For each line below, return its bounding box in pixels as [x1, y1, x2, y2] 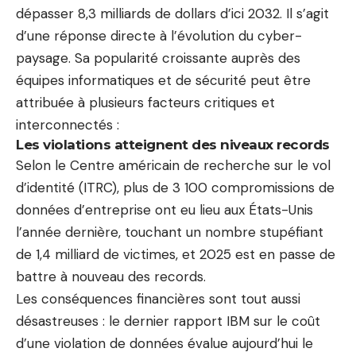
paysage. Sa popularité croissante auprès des [16, 48, 300, 67]
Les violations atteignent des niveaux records [16, 136, 330, 153]
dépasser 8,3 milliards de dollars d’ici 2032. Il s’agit [16, 4, 329, 22]
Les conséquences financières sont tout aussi [16, 289, 300, 308]
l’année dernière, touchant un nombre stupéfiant [16, 222, 323, 241]
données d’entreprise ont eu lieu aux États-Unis [16, 200, 313, 219]
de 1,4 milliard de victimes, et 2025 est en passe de [16, 245, 335, 263]
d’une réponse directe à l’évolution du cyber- [16, 26, 302, 44]
